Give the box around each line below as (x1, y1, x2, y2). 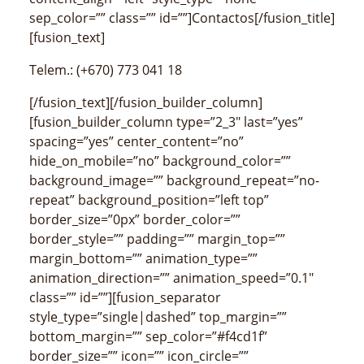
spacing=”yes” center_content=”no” (29, 132, 244, 151)
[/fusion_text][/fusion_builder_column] (29, 93, 262, 112)
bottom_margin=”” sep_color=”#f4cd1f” (29, 327, 267, 346)
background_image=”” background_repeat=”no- (29, 171, 319, 190)
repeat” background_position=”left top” (29, 191, 269, 210)
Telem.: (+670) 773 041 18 (29, 61, 182, 80)
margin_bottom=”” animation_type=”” (29, 249, 258, 268)
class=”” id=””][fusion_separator (29, 288, 221, 307)
